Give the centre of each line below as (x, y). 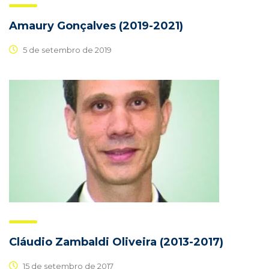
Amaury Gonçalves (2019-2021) (96, 26)
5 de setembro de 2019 (66, 50)
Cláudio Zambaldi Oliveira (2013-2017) (116, 242)
